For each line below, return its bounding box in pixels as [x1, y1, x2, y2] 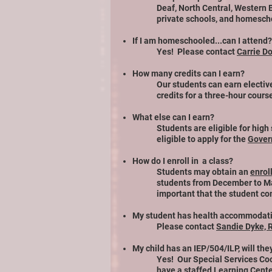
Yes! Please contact [157, 47, 237, 56]
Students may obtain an [157, 167, 250, 177]
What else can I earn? [132, 112, 214, 122]
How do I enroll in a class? [132, 156, 233, 166]
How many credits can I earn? [132, 69, 245, 78]
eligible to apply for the [157, 134, 248, 144]
